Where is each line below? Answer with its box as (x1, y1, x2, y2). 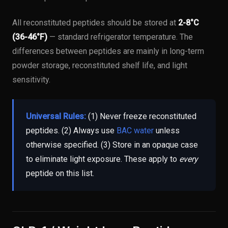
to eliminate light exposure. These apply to (26, 154, 179, 164)
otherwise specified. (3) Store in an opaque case (26, 140, 198, 150)
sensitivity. (12, 75, 50, 84)
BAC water (117, 126, 154, 135)
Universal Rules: (26, 111, 86, 121)
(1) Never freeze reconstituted (86, 111, 196, 121)
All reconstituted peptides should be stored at (12, 18, 178, 27)
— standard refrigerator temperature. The (47, 32, 193, 42)
